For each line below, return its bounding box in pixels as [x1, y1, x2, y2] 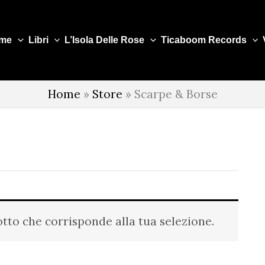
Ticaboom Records [160, 35, 247, 45]
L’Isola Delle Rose [64, 35, 145, 45]
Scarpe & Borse [134, 87, 218, 101]
